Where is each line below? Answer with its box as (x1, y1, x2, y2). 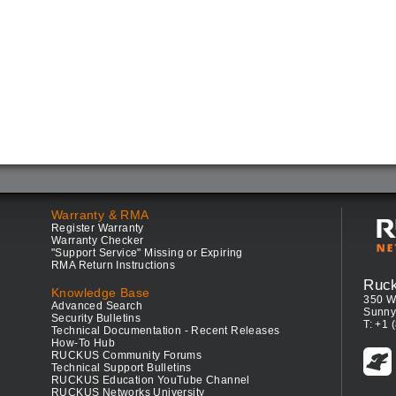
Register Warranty (51, 222, 144, 235)
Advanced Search (51, 300, 143, 313)
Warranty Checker (51, 234, 144, 247)
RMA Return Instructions (51, 259, 176, 272)
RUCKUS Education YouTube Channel (51, 374, 250, 387)
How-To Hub (51, 337, 116, 350)
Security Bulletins (51, 312, 141, 325)
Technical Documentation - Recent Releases (51, 324, 280, 338)
